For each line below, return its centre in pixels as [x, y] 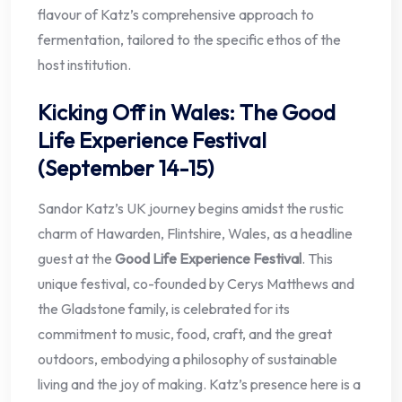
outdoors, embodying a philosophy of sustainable [188, 359]
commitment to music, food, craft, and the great [185, 334]
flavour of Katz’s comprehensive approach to [176, 15]
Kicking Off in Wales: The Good [187, 113]
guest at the [76, 259]
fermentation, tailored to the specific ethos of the [189, 40]
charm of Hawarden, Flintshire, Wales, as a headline [195, 234]
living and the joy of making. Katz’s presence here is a [199, 385]
